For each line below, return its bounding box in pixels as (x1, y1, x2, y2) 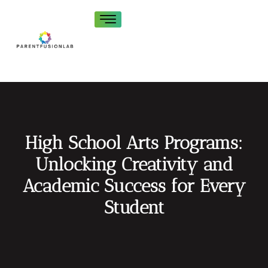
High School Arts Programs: (25, 132, 243, 154)
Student (103, 197, 165, 219)
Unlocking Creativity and (35, 154, 233, 176)
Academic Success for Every (22, 175, 246, 197)
